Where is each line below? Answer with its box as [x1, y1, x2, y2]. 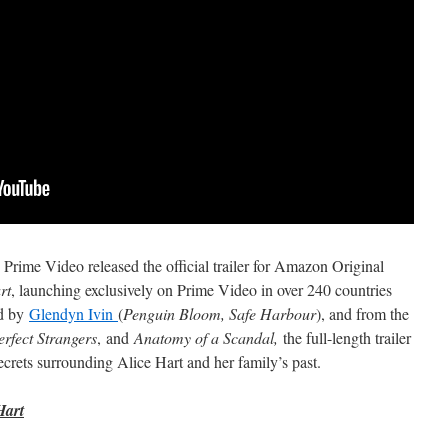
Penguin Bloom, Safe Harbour [123, 303, 316, 324]
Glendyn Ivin [29, 303, 118, 324]
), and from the [316, 303, 409, 324]
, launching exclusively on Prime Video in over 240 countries [11, 279, 392, 300]
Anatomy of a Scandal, [134, 327, 283, 348]
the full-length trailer [283, 327, 411, 348]
